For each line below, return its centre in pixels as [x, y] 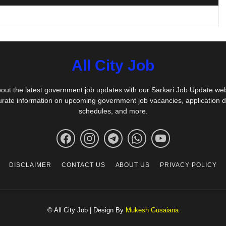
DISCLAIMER [30, 165]
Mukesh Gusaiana [152, 210]
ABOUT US [133, 165]
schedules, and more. [113, 111]
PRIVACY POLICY [188, 165]
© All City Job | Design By [87, 210]
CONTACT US [83, 165]
